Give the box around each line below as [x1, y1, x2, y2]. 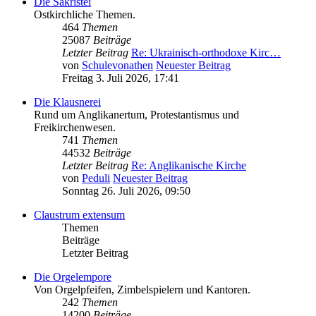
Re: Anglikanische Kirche [131, 159, 246, 172]
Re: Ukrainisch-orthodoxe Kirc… [131, 47, 281, 59]
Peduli [82, 172, 110, 185]
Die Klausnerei [34, 96, 101, 109]
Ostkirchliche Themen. [34, 8, 135, 21]
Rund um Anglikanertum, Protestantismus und [34, 109, 239, 121]
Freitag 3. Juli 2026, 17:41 [62, 72, 179, 85]
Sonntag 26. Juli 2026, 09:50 [62, 185, 190, 197]
